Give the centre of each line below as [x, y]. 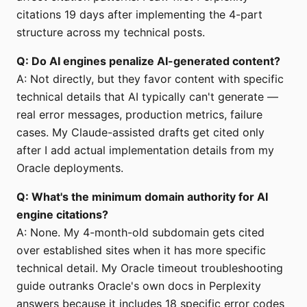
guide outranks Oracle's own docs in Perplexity [139, 286]
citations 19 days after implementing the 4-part [139, 15]
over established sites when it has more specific [141, 250]
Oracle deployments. [70, 168]
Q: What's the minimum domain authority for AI [142, 197]
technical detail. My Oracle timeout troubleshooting [150, 268]
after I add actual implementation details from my [145, 150]
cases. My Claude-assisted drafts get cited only [140, 133]
